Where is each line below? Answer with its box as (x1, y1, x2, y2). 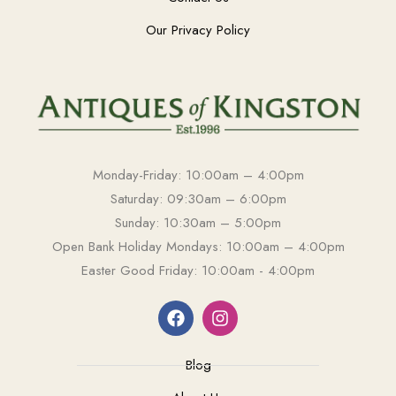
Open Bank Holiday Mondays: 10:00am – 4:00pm (51, 236, 345, 256)
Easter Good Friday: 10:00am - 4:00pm (81, 260, 315, 280)
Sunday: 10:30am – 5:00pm (115, 212, 281, 232)
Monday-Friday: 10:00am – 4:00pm (92, 164, 304, 185)
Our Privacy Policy (146, 19, 250, 40)
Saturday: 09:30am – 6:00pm (110, 188, 286, 209)
